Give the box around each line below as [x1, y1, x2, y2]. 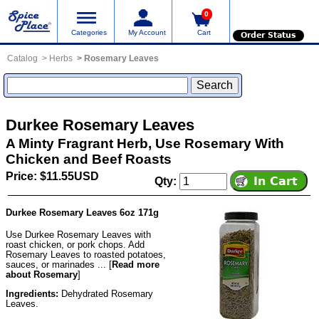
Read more [112, 258, 159, 270]
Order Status [240, 30, 296, 40]
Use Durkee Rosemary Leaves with [6, 229, 151, 240]
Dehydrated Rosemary [58, 288, 153, 299]
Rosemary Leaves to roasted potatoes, [6, 249, 166, 260]
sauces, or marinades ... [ [6, 258, 112, 270]
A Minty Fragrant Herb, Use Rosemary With [6, 136, 284, 152]
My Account [127, 28, 166, 36]
